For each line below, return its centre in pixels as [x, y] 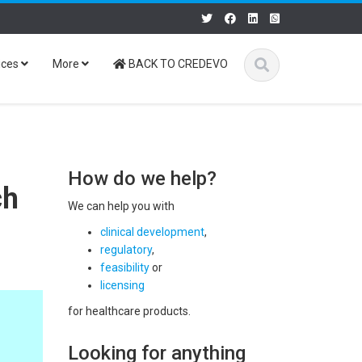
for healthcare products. [129, 311]
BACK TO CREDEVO [177, 64]
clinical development [152, 232]
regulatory [126, 250]
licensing [122, 285]
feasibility [124, 267]
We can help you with [121, 206]
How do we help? [142, 179]
